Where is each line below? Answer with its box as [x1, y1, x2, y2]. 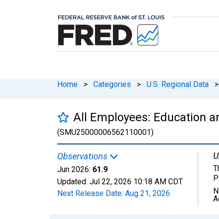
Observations [57, 151, 109, 161]
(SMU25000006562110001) [57, 127, 153, 137]
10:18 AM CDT [133, 176, 183, 186]
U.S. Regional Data [147, 79, 209, 89]
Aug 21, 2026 [125, 188, 170, 198]
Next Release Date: [57, 188, 125, 198]
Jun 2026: [57, 164, 90, 174]
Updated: [57, 176, 89, 186]
